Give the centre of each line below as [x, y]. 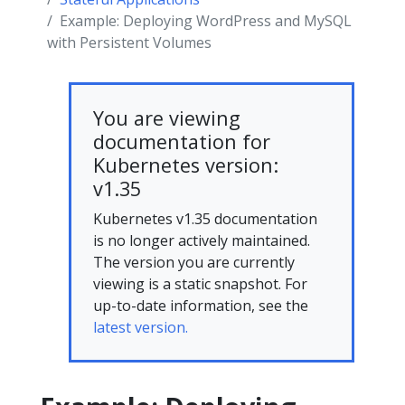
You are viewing [167, 118]
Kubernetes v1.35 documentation [205, 218]
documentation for [182, 141]
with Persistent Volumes [129, 42]
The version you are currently [194, 262]
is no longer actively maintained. [202, 240]
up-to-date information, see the [201, 305]
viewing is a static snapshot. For [200, 283]
